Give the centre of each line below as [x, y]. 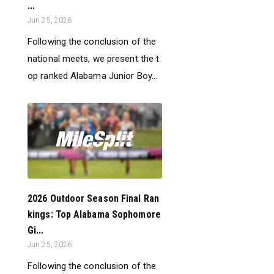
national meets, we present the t [94, 58]
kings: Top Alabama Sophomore [94, 214]
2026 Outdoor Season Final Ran [93, 198]
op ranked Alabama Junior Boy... [93, 76]
